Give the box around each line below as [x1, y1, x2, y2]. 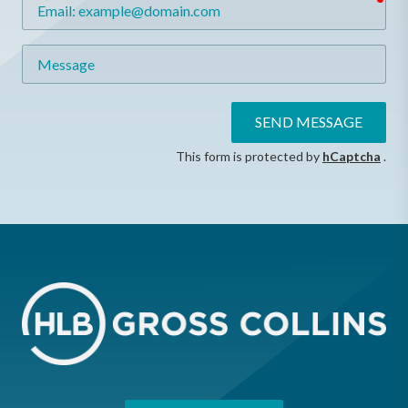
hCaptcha [322, 148, 381, 164]
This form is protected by [176, 148, 322, 164]
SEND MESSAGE [255, 113, 362, 131]
